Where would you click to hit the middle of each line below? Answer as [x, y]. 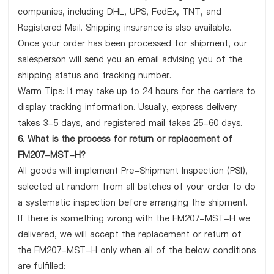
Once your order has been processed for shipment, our [133, 43]
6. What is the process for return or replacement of [125, 139]
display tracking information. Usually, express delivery [128, 107]
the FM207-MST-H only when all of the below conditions [137, 250]
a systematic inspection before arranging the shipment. [133, 202]
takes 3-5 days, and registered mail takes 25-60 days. [130, 123]
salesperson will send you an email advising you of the [130, 59]
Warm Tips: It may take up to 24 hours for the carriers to [137, 91]
